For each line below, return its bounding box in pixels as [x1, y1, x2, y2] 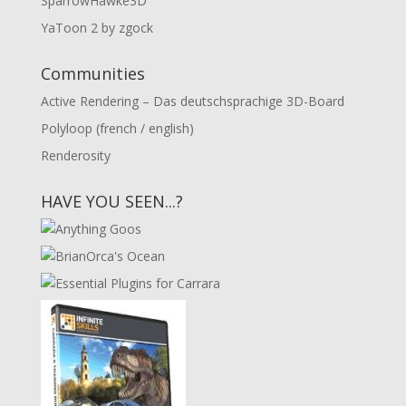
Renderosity [40, 147, 111, 164]
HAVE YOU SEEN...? [40, 190, 183, 212]
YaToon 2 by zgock [40, 19, 153, 36]
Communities [40, 63, 145, 84]
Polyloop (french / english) [40, 120, 194, 137]
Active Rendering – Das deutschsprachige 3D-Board [40, 92, 344, 110]
